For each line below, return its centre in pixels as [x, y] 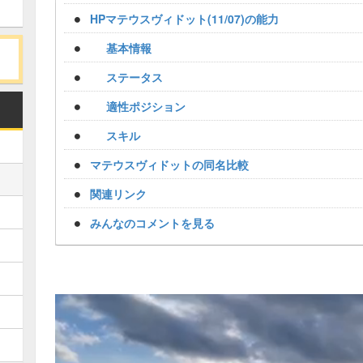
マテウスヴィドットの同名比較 [169, 164]
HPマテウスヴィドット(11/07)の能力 [184, 19]
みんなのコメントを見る [152, 223]
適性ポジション [146, 106]
